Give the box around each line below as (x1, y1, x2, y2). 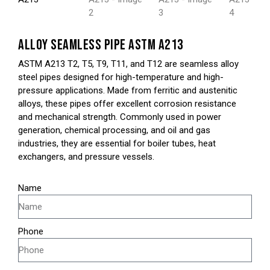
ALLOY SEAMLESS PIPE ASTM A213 (18, 36, 184, 54)
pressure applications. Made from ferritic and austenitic (18, 84, 237, 96)
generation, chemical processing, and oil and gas (18, 124, 210, 136)
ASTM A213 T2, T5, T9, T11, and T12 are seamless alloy (18, 58, 239, 69)
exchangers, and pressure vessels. (18, 151, 154, 162)
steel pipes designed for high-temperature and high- (18, 71, 224, 83)
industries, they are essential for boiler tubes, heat (18, 137, 216, 149)
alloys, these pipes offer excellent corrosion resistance (18, 98, 236, 109)
